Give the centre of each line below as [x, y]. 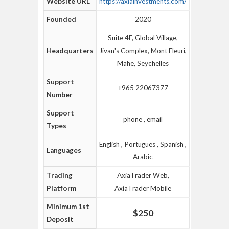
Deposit [60, 219]
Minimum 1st [68, 207]
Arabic [143, 157]
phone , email [143, 119]
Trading [60, 175]
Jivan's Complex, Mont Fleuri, [143, 51]
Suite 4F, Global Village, [143, 38]
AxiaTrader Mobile [143, 188]
